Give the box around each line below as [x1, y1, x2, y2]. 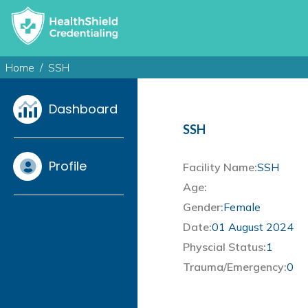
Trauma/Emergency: [183, 260, 287, 274]
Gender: [183, 200, 223, 214]
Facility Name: [183, 160, 257, 175]
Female [223, 200, 261, 214]
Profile [49, 157, 87, 175]
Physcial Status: [183, 240, 266, 254]
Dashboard [49, 100, 118, 118]
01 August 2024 [212, 220, 294, 234]
